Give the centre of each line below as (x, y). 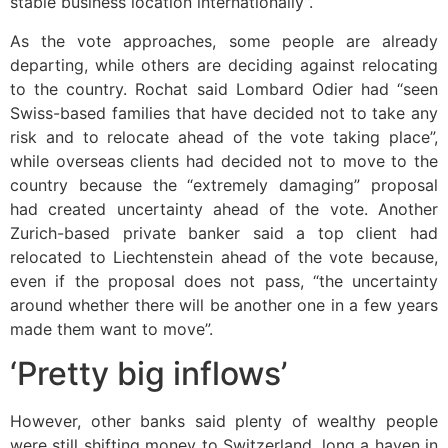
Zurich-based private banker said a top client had (224, 232)
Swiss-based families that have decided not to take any (224, 112)
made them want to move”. (111, 328)
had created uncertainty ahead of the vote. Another (224, 208)
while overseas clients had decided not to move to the (224, 160)
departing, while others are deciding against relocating (224, 64)
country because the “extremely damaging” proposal (224, 184)
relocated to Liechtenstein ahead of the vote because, (224, 256)
